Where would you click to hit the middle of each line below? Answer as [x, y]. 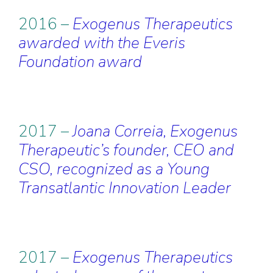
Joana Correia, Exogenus [155, 131]
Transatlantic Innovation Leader [125, 188]
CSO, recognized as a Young [114, 169]
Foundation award [80, 62]
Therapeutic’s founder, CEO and [126, 150]
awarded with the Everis [102, 43]
